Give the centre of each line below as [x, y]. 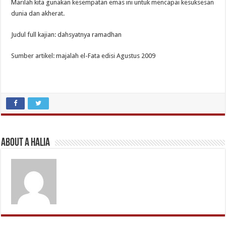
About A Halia [26, 143]
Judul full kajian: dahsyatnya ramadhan [67, 34]
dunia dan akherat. [38, 13]
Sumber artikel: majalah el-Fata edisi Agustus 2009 [83, 55]
